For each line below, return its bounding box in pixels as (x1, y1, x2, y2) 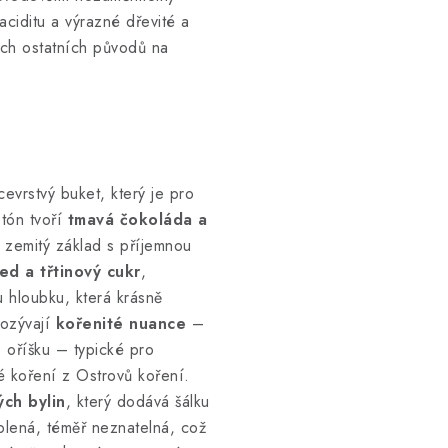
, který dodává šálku (65, 390, 210, 413)
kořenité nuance (55, 312, 186, 335)
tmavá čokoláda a (67, 208, 208, 231)
